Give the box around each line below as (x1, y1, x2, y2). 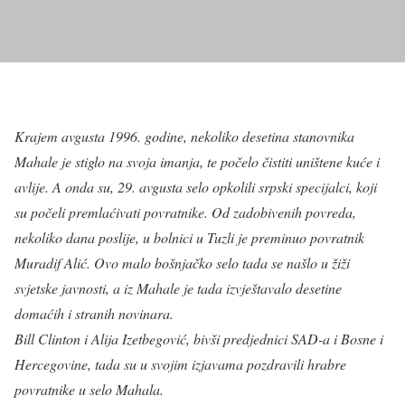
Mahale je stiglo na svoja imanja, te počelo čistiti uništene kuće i (14, 151, 380, 171)
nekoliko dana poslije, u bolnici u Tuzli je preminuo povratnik (14, 227, 364, 247)
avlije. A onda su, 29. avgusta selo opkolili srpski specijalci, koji (14, 176, 377, 196)
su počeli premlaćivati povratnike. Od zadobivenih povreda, (14, 202, 356, 221)
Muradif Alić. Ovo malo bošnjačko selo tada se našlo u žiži (14, 252, 350, 272)
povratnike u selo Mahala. (14, 379, 164, 399)
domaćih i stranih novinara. (14, 303, 174, 323)
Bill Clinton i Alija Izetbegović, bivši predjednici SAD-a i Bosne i (14, 328, 383, 348)
